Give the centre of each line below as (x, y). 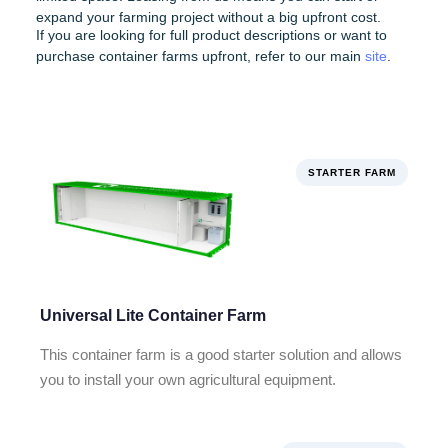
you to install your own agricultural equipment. (188, 380)
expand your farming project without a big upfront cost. (208, 16)
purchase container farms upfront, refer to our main (200, 55)
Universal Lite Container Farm (153, 316)
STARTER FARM (352, 173)
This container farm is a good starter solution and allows (221, 355)
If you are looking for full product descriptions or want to (211, 34)
